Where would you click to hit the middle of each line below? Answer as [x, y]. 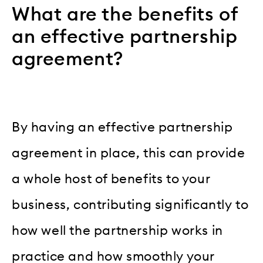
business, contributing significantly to [130, 205]
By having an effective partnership [122, 127]
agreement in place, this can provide [129, 153]
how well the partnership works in [117, 230]
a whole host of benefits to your [111, 179]
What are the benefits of [125, 15]
